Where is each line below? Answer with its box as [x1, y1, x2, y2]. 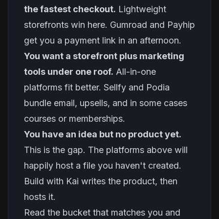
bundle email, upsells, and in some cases [24, 98, 187, 108]
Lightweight [116, 4, 166, 14]
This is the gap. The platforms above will [24, 145, 188, 155]
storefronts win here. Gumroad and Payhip [24, 20, 195, 30]
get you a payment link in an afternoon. [24, 35, 181, 45]
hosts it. [24, 192, 56, 202]
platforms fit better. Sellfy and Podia [24, 82, 170, 92]
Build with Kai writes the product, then [24, 176, 177, 186]
